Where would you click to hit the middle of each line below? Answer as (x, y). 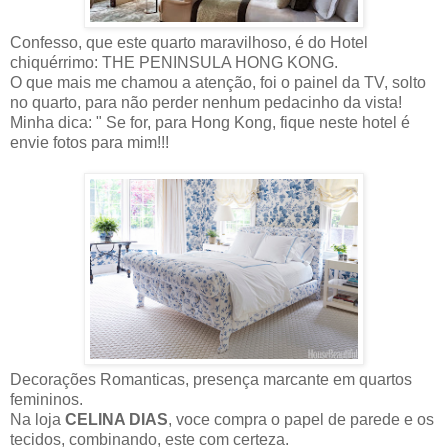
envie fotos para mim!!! (89, 142)
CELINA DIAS (116, 419)
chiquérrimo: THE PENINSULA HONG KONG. (174, 62)
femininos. (46, 399)
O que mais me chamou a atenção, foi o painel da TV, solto (218, 82)
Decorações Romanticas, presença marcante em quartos (211, 379)
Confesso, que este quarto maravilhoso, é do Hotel (189, 42)
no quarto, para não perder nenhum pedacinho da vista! (206, 102)
